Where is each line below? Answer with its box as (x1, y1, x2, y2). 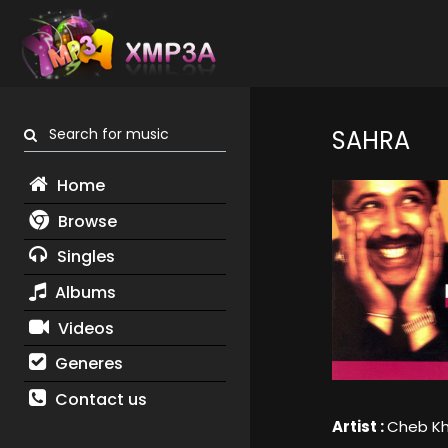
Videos (53, 316, 114, 340)
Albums (50, 280, 116, 304)
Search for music (37, 124, 169, 145)
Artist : (331, 416, 387, 438)
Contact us (50, 387, 147, 411)
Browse (53, 209, 117, 233)
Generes (50, 352, 123, 376)
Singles (52, 245, 115, 269)
